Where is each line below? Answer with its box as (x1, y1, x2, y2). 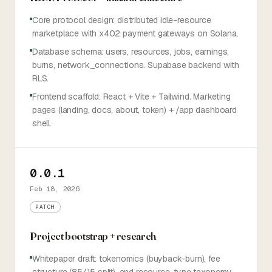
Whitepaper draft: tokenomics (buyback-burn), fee (32, 253, 220, 264)
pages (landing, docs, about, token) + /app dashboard (32, 104, 237, 115)
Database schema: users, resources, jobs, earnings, (32, 46, 229, 57)
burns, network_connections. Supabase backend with (32, 59, 239, 70)
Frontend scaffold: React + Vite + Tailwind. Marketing (32, 91, 231, 102)
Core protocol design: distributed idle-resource (32, 15, 211, 25)
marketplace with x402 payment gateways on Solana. (32, 28, 239, 39)
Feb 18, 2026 (30, 185, 80, 193)
